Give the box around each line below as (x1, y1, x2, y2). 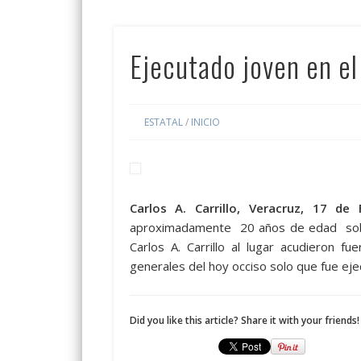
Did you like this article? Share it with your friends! (129, 313, 359, 328)
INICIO (190, 115, 220, 130)
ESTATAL (143, 115, 183, 130)
